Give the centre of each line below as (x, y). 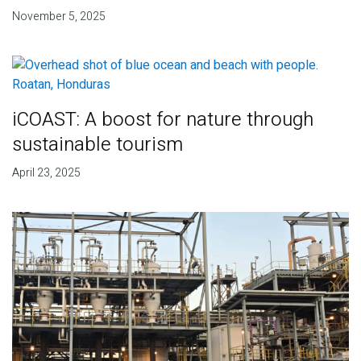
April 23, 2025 (46, 172)
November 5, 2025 (58, 17)
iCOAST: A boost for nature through (162, 119)
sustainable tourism (97, 144)
